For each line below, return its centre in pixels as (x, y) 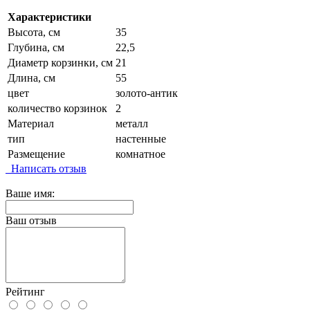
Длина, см (31, 78)
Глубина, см (36, 48)
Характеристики (49, 17)
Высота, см (34, 33)
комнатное (140, 154)
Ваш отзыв (31, 221)
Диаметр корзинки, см (60, 63)
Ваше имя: (30, 194)
